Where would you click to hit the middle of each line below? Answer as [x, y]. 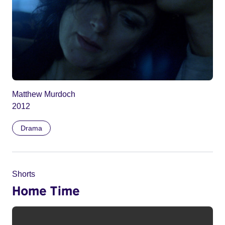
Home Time [46, 191]
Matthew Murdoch [44, 94]
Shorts [24, 174]
